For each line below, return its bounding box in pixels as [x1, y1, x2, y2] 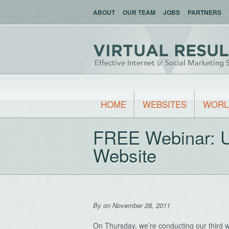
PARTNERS [188, 8, 221, 17]
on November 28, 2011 [103, 200, 170, 210]
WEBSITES [143, 98, 187, 110]
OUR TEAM [123, 8, 155, 17]
